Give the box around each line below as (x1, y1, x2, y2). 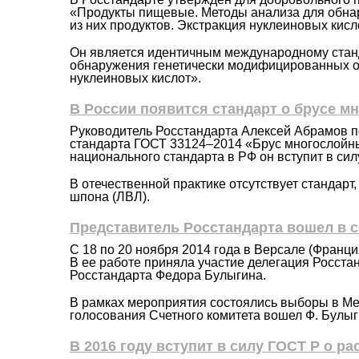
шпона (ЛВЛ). (70, 190, 150, 204)
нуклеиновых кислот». (70, 71, 201, 86)
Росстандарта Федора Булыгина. (70, 268, 266, 283)
